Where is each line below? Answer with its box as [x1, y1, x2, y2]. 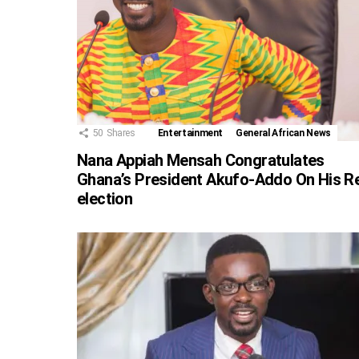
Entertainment [157, 127, 224, 139]
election [77, 188, 133, 208]
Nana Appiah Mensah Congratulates [77, 150, 325, 170]
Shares [106, 127, 135, 139]
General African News [236, 127, 331, 139]
